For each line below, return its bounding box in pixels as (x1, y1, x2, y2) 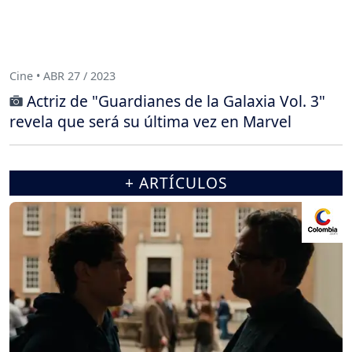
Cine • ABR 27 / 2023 (9, 68, 115, 84)
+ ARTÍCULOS (124, 171, 228, 193)
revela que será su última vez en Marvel (9, 110, 291, 132)
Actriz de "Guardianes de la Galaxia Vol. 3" (27, 90, 325, 112)
